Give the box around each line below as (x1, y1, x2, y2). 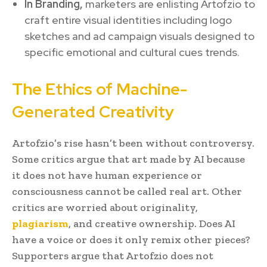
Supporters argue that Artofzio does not (12, 249, 213, 262)
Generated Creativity (12, 101, 181, 122)
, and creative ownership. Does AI (69, 216, 235, 230)
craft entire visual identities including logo (24, 13, 232, 27)
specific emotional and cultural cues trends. (24, 45, 240, 59)
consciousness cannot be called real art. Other (12, 184, 242, 198)
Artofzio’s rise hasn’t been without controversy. (12, 136, 254, 150)
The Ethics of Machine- (12, 78, 187, 100)
